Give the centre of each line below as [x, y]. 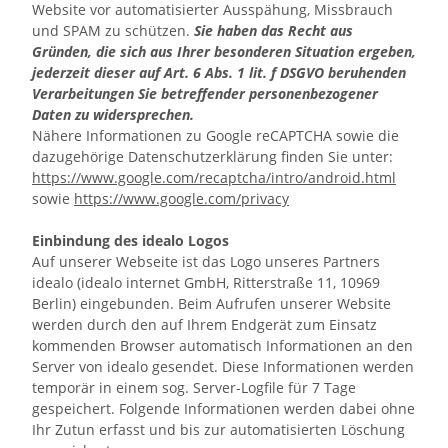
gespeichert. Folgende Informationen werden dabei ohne [223, 408]
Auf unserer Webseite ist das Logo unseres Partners [206, 261]
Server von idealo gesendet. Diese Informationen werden [223, 366]
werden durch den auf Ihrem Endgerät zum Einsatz [204, 324]
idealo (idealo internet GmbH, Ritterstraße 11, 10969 [206, 282]
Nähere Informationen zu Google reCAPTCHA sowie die [215, 135]
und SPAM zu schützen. [113, 30]
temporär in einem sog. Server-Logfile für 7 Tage [194, 387]
